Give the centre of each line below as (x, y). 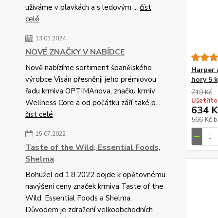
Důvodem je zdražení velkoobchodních (89, 210)
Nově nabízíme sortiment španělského (89, 68)
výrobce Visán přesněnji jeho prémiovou (91, 79)
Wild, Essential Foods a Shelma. (79, 198)
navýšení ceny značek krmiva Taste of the (94, 186)
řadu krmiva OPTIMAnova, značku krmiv (90, 91)
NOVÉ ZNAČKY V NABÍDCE (75, 52)
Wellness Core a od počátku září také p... (93, 103)
